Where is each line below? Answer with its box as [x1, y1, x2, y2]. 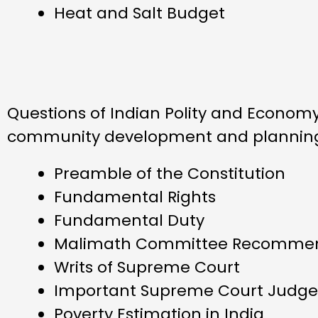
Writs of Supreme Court [54, 256, 240, 278]
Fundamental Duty [54, 209, 204, 231]
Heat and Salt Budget [54, 2, 225, 25]
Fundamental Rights [54, 185, 216, 208]
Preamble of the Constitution [54, 162, 290, 185]
